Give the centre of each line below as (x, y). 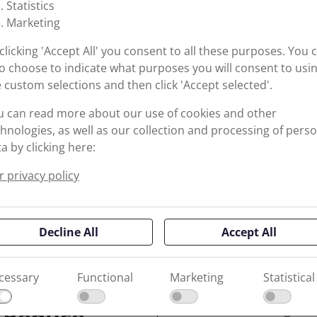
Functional (105, 278)
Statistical (289, 278)
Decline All (68, 232)
